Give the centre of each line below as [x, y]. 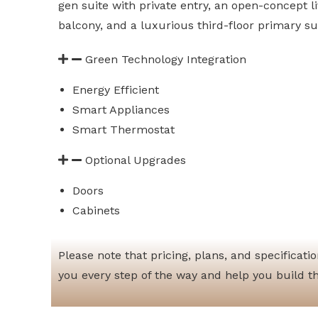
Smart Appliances [121, 110]
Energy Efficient [116, 90]
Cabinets [96, 210]
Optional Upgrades [136, 160]
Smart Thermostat [124, 130]
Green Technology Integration [166, 59]
